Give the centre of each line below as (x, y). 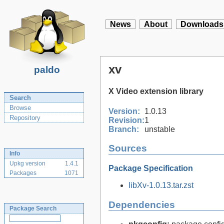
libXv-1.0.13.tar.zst (161, 185)
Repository (25, 118)
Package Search (33, 208)
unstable (160, 129)
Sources (128, 148)
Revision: (126, 120)
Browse (20, 108)
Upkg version (27, 163)
